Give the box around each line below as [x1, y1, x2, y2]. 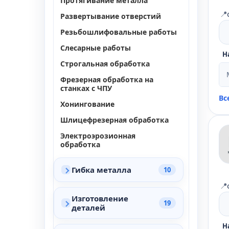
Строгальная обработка [60, 59, 150, 68]
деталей [72, 202, 105, 213]
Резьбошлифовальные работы [60, 27, 177, 37]
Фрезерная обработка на [60, 75, 153, 84]
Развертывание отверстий [60, 11, 161, 21]
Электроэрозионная [60, 131, 135, 141]
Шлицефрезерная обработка [60, 115, 169, 125]
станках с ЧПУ [60, 83, 112, 93]
